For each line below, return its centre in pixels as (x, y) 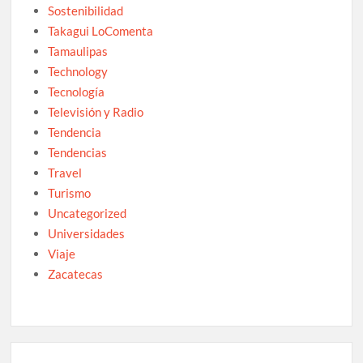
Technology (78, 71)
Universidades (87, 233)
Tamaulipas (78, 51)
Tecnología (77, 91)
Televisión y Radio (96, 111)
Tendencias (78, 152)
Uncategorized (88, 213)
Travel (65, 172)
